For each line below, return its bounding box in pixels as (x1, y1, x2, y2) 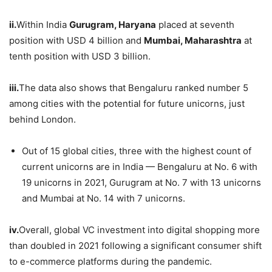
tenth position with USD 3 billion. (9, 50, 151, 63)
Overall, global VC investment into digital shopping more (19, 224, 260, 236)
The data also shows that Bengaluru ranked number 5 (19, 82, 248, 94)
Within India (16, 19, 69, 31)
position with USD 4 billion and (9, 35, 144, 47)
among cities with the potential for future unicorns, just (9, 98, 245, 110)
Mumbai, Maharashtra (144, 35, 242, 47)
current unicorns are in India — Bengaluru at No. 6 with (22, 161, 257, 173)
